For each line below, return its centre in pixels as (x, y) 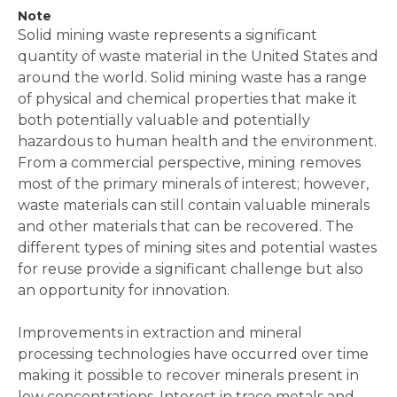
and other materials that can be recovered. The (186, 226)
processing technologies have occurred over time (193, 354)
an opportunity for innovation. (124, 290)
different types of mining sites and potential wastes (197, 247)
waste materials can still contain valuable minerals (194, 205)
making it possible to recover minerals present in (188, 375)
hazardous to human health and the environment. (197, 141)
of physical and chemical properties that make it (187, 98)
